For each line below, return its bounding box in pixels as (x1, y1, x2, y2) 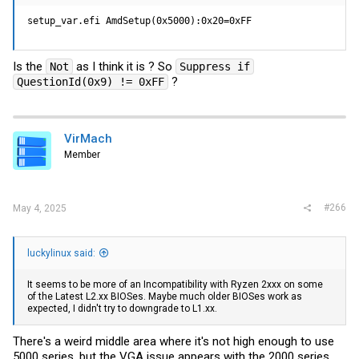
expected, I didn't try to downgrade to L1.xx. (27, 302, 217, 314)
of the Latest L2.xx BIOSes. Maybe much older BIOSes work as (27, 290, 302, 302)
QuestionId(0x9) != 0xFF (17, 75, 164, 88)
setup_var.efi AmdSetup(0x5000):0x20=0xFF (27, 14, 252, 26)
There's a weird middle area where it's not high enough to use (13, 334, 334, 349)
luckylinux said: (27, 247, 95, 259)
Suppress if (179, 60, 250, 73)
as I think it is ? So (73, 59, 175, 74)
